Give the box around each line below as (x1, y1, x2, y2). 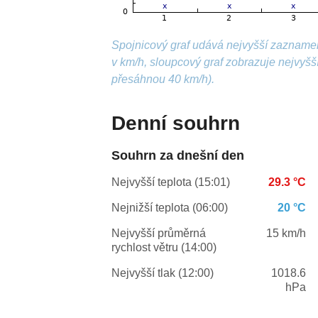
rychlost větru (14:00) (111, 241, 217, 254)
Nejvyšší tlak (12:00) (111, 267, 214, 280)
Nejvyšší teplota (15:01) (111, 176, 231, 189)
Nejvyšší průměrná (111, 227, 207, 240)
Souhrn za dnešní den (111, 148, 245, 163)
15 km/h (266, 227, 307, 240)
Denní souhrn (111, 112, 241, 135)
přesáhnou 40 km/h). (111, 73, 215, 86)
